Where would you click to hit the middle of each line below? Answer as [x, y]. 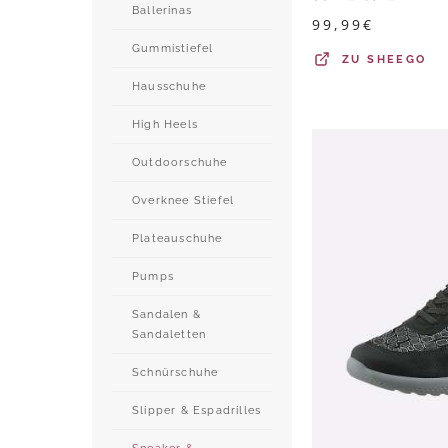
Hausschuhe [169, 86]
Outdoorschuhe [180, 162]
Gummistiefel [173, 48]
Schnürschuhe [175, 372]
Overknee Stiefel [183, 200]
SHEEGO [397, 59]
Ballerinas [162, 10]
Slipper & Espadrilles [197, 410]
